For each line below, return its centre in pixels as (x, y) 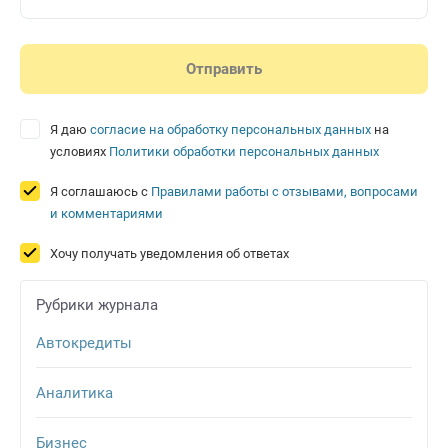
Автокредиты (84, 342)
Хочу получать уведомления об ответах (169, 254)
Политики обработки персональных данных (244, 152)
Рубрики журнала (97, 305)
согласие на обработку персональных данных (230, 130)
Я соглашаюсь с (100, 192)
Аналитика (74, 392)
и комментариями (106, 214)
